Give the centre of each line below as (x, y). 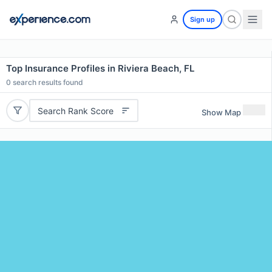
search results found (47, 82)
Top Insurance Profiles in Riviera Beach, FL (100, 68)
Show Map (221, 112)
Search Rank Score (75, 110)
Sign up (202, 19)
